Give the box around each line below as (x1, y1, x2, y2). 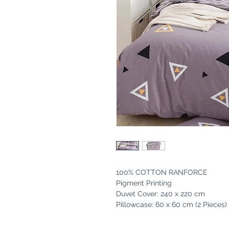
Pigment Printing (116, 179, 172, 188)
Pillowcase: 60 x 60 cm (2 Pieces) (116, 200, 227, 209)
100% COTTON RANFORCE (116, 168, 208, 177)
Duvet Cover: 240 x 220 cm (116, 190, 205, 198)
